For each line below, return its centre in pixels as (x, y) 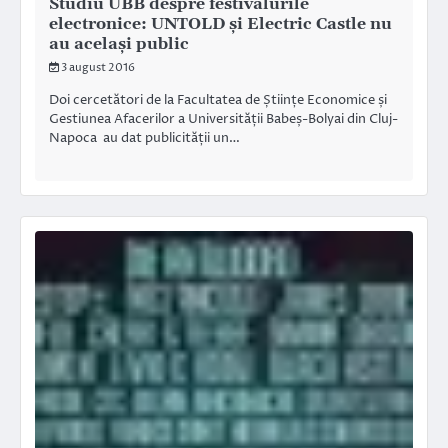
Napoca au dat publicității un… (144, 137)
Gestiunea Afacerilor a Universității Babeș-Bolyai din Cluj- (223, 118)
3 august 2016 (98, 67)
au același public (119, 43)
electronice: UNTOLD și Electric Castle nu (220, 23)
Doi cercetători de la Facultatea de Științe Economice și (218, 99)
